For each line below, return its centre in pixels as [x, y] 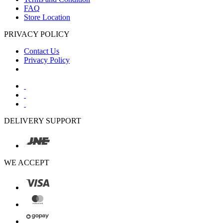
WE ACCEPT [27, 163]
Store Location [47, 17]
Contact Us [42, 51]
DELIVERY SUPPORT [43, 121]
